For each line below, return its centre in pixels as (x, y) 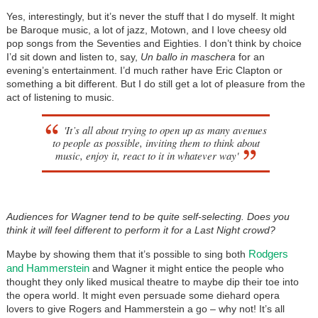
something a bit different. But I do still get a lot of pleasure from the (155, 83)
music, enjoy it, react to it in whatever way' (147, 155)
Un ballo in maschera (188, 56)
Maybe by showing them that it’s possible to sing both (127, 254)
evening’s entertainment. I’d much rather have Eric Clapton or (144, 70)
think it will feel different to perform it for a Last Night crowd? (141, 230)
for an (250, 56)
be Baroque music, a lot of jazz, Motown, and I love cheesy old (146, 29)
